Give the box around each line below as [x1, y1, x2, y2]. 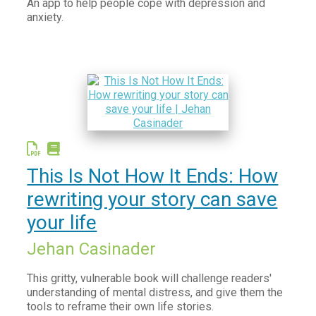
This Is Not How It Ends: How [27, 164, 279, 188]
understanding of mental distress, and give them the [27, 286, 284, 299]
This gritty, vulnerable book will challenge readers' [27, 272, 272, 285]
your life [27, 211, 97, 234]
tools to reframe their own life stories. [27, 300, 214, 313]
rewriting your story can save [27, 188, 278, 211]
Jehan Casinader [27, 239, 157, 259]
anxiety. [27, 11, 64, 24]
